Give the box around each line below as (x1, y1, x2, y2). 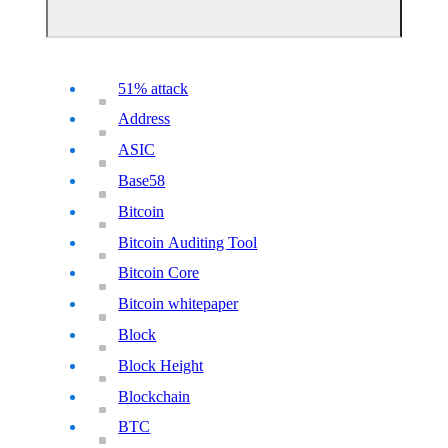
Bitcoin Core (118, 264, 200, 282)
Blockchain (118, 387, 191, 405)
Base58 (118, 171, 166, 189)
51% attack (118, 79, 189, 97)
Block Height (118, 356, 204, 374)
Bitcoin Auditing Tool (118, 233, 258, 251)
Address (118, 110, 171, 128)
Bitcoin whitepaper (118, 295, 239, 313)
